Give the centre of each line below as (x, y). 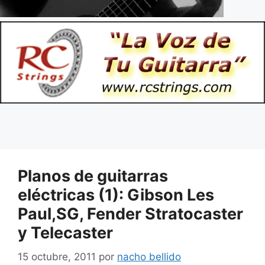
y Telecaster (65, 233)
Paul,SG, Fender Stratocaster (130, 214)
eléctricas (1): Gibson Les (116, 195)
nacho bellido (149, 256)
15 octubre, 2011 (57, 256)
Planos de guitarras (93, 176)
